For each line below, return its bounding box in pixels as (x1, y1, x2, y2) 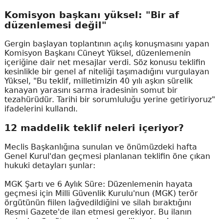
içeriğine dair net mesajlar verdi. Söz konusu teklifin (4, 58, 205, 67)
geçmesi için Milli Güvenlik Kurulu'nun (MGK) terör (4, 188, 198, 198)
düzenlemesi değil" (4, 20, 107, 30)
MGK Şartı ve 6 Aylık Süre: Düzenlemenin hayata (4, 179, 193, 189)
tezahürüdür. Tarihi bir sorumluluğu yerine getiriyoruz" (4, 95, 215, 105)
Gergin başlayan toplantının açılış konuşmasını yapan (4, 39, 209, 49)
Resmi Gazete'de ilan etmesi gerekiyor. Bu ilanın (4, 207, 192, 217)
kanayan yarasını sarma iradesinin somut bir (4, 86, 177, 95)
